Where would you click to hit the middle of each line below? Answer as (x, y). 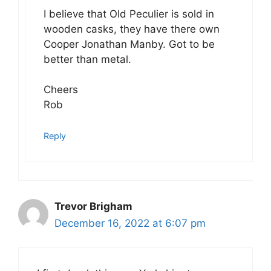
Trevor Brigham (93, 206)
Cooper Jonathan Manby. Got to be (129, 44)
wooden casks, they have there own (132, 29)
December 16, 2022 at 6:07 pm (130, 223)
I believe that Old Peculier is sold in (129, 14)
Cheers (61, 90)
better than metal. (87, 59)
